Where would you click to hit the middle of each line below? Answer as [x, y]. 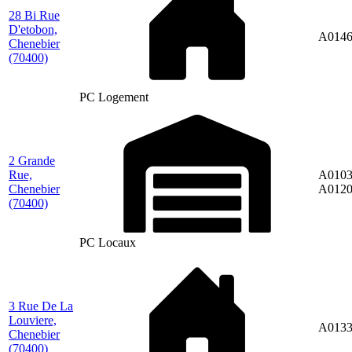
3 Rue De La [41, 306]
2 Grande [32, 160]
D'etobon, [33, 29]
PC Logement [114, 97]
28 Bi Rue [34, 15]
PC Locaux [108, 242]
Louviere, [33, 320]
